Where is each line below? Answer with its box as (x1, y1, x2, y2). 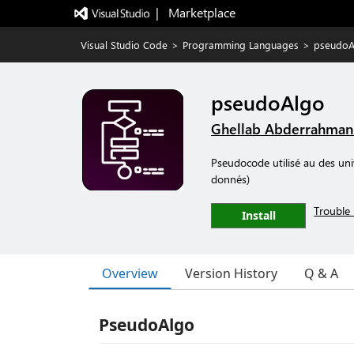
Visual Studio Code (81, 38, 168, 51)
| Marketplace (155, 4, 235, 21)
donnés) (211, 171, 250, 186)
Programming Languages (183, 38, 299, 51)
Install (241, 208, 276, 223)
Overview (102, 264, 158, 282)
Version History (185, 265, 277, 282)
